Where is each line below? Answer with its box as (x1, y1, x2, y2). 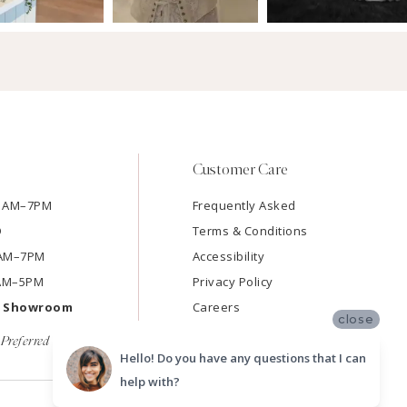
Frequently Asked (192, 196, 296, 213)
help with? (120, 372, 180, 390)
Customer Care (192, 161, 288, 177)
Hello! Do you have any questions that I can (120, 349, 366, 366)
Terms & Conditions (192, 222, 308, 239)
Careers (192, 298, 241, 315)
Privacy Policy (192, 273, 273, 290)
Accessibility (192, 247, 265, 264)
